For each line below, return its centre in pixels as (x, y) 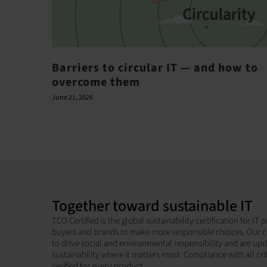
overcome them (96, 82)
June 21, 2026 (72, 97)
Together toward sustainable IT (152, 206)
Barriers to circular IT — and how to (155, 68)
